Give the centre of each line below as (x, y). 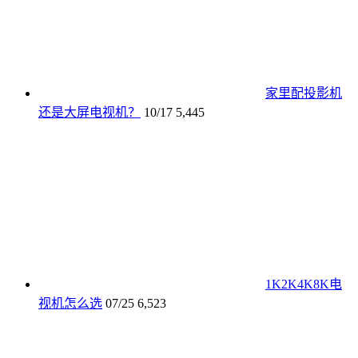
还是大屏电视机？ (89, 112)
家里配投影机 (304, 93)
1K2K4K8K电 (304, 284)
